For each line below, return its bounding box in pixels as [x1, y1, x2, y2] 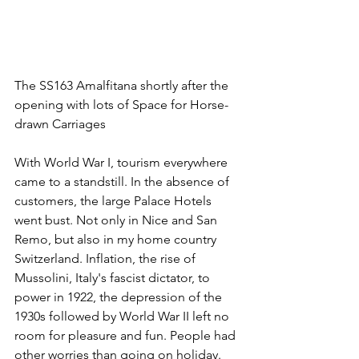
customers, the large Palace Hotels [14, 193, 215, 208]
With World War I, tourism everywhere [14, 155, 231, 170]
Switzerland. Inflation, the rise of [14, 251, 199, 266]
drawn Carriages [14, 116, 106, 131]
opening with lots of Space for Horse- [14, 97, 228, 112]
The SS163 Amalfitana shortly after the [14, 78, 232, 93]
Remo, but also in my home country [14, 232, 220, 247]
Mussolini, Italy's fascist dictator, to [14, 270, 213, 285]
